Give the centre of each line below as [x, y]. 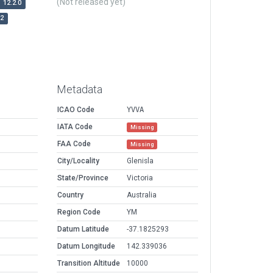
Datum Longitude [86, 246]
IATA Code [75, 127]
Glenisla [140, 161]
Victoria [140, 178]
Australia [142, 195]
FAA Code [74, 144]
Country [70, 195]
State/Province [83, 178]
